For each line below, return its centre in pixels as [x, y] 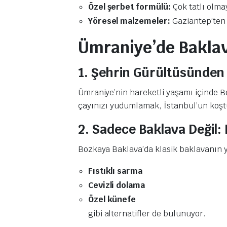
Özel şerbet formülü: [129, 7]
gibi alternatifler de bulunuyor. [147, 213]
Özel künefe [112, 199]
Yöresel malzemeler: [129, 21]
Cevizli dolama [117, 185]
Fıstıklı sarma [115, 171]
